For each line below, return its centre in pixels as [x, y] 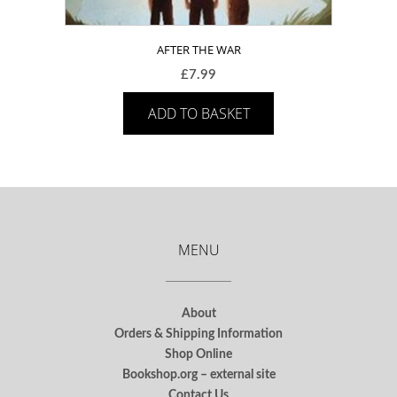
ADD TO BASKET [198, 113]
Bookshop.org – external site [198, 374]
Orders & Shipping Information [198, 334]
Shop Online [198, 354]
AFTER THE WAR [198, 49]
